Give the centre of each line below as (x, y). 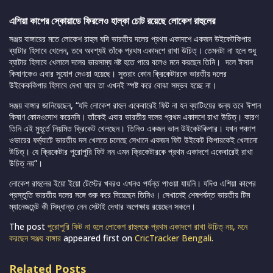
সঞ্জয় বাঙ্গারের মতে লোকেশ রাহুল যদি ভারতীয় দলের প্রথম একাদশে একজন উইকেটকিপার (130, 39)
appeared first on (98, 238)
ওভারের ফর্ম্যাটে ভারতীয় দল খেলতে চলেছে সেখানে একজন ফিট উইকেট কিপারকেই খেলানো (133, 140)
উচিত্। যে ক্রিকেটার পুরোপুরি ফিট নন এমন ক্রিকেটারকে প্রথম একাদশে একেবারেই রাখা (131, 152)
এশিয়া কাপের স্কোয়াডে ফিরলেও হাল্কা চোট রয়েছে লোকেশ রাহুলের (112, 21)
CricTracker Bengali (173, 238)
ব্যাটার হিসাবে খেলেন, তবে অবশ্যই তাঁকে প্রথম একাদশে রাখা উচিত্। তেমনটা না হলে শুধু (133, 51)
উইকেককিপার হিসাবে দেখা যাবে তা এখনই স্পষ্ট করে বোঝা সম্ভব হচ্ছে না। (113, 85)
